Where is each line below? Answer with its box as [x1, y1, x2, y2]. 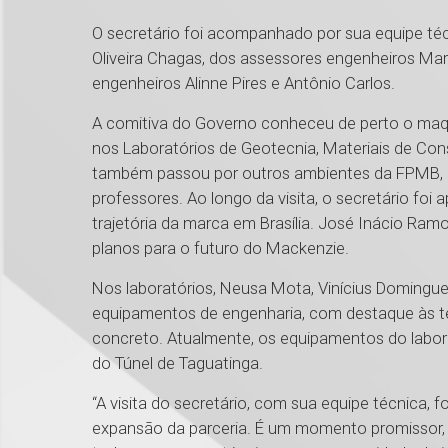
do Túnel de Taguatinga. [92, 353, 263, 374]
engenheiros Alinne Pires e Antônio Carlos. [92, 73, 403, 94]
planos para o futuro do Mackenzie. [92, 238, 349, 259]
